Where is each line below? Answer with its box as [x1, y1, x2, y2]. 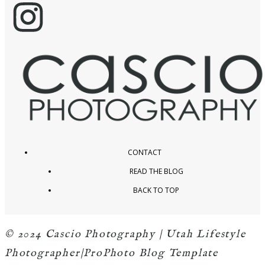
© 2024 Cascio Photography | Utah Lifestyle [5, 227, 246, 241]
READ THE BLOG [129, 166, 183, 177]
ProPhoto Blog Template [83, 246, 219, 260]
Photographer [5, 246, 80, 260]
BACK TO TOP [133, 185, 179, 196]
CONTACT [127, 147, 161, 158]
